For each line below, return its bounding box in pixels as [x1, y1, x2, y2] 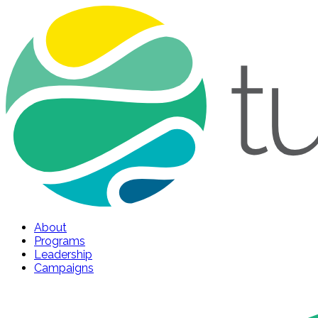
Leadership [34, 247, 92, 261]
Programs [34, 234, 85, 248]
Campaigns [34, 261, 94, 275]
